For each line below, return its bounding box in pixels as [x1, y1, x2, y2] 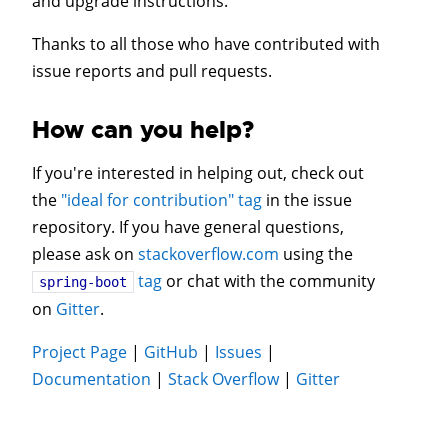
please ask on [32, 242, 138, 265]
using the [279, 242, 353, 265]
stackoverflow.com [138, 242, 279, 265]
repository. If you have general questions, [32, 215, 344, 238]
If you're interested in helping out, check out [32, 161, 364, 184]
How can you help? [32, 113, 254, 146]
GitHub [144, 340, 198, 363]
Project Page [32, 340, 127, 363]
